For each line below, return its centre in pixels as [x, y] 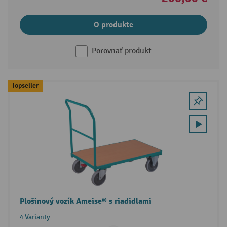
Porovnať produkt [122, 51]
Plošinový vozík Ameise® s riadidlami [85, 201]
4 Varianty [35, 217]
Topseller [25, 86]
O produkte [113, 25]
